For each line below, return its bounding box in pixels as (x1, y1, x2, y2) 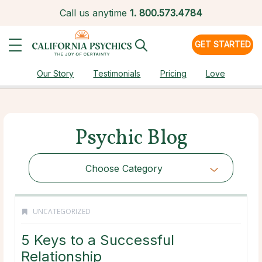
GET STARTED (194, 39, 251, 49)
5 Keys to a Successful (21, 231, 174, 249)
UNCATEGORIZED (31, 206, 91, 216)
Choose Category (85, 162, 163, 174)
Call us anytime (60, 7, 127, 19)
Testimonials (93, 68, 141, 78)
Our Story (37, 68, 74, 78)
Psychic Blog (74, 123, 188, 153)
